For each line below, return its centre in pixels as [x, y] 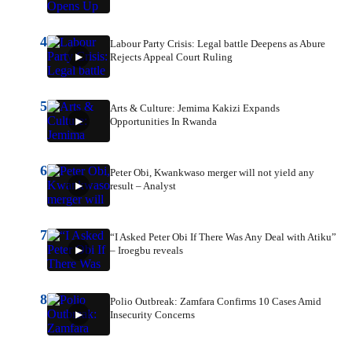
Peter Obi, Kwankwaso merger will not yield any [212, 173]
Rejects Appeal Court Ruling [171, 57]
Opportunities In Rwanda [163, 122]
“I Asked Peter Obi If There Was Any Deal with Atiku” [223, 237]
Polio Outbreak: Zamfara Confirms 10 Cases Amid [216, 302]
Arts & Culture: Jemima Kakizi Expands [195, 108]
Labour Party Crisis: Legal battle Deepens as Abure [218, 44]
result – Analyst [143, 186]
